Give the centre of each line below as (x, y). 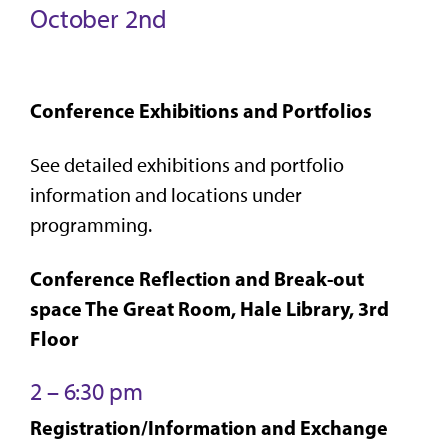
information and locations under (166, 194)
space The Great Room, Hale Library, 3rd (209, 308)
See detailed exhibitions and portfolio (187, 164)
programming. (91, 224)
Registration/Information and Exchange (209, 427)
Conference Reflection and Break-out (197, 278)
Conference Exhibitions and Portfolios (201, 110)
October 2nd (98, 18)
